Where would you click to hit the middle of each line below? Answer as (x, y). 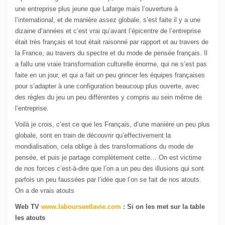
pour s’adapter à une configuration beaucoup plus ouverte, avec (107, 86)
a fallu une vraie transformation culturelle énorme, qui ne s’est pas (111, 64)
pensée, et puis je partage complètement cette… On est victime (108, 158)
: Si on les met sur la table (163, 207)
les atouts (30, 218)
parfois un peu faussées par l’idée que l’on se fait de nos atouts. (108, 180)
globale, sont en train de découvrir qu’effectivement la (93, 136)
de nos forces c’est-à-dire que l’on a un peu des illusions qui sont (109, 169)
